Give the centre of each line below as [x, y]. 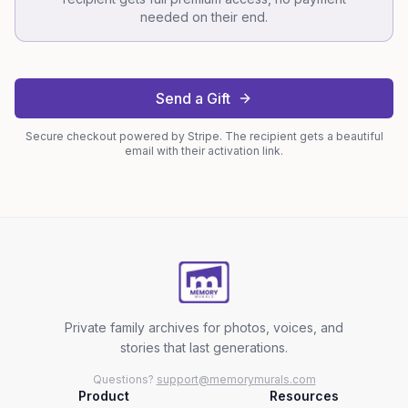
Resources [304, 396]
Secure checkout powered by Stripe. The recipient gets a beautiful [204, 136]
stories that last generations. [204, 348]
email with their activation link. [204, 151]
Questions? [124, 380]
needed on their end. [204, 17]
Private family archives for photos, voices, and [204, 328]
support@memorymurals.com [236, 380]
